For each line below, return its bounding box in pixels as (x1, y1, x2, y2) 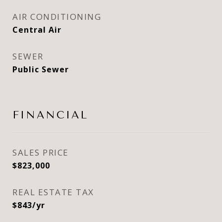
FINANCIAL (12, 109, 88, 121)
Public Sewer (12, 64, 69, 75)
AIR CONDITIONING (12, 11, 101, 22)
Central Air (12, 24, 61, 35)
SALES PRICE (12, 147, 69, 158)
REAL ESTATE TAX (12, 186, 94, 198)
